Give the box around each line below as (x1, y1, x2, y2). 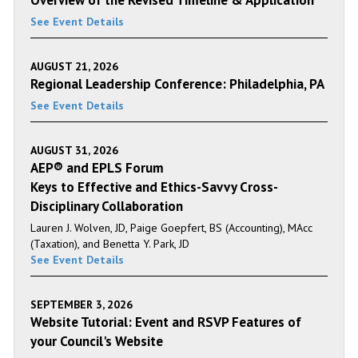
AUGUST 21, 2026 (30, 59, 118, 74)
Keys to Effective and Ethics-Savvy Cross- (30, 178, 278, 197)
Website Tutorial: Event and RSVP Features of (30, 313, 301, 332)
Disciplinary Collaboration (30, 197, 183, 216)
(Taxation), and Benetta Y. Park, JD (30, 237, 189, 252)
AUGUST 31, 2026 (30, 143, 118, 158)
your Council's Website (30, 332, 163, 351)
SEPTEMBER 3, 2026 (30, 297, 133, 312)
